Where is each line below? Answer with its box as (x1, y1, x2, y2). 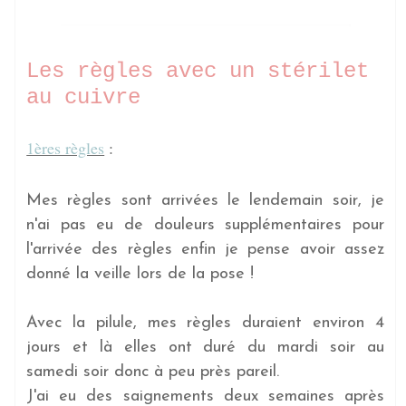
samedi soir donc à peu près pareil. (26, 362, 280, 381)
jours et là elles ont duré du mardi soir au (26, 338, 384, 356)
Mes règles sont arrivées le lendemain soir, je (26, 191, 384, 209)
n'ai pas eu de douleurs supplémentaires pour (26, 216, 384, 234)
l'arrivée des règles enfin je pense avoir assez (26, 240, 384, 258)
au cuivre (26, 84, 141, 110)
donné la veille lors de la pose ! (26, 265, 255, 283)
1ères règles (26, 136, 105, 159)
